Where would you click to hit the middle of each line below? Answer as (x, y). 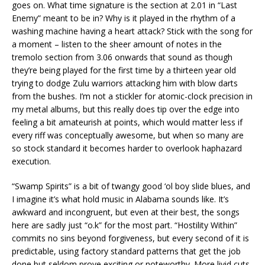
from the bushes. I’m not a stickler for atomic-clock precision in (132, 96)
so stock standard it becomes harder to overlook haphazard (127, 148)
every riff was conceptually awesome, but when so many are (128, 135)
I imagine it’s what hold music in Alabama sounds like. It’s (120, 199)
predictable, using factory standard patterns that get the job (126, 251)
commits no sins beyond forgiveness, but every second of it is (130, 238)
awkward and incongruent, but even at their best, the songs (126, 212)
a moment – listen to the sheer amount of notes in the (117, 44)
